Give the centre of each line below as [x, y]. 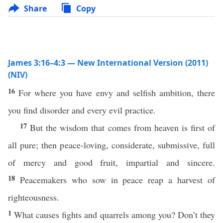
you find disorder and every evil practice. [82, 110]
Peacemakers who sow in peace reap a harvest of [117, 180]
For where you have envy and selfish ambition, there [117, 93]
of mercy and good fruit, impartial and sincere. [111, 162]
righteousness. [34, 197]
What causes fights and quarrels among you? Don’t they [115, 215]
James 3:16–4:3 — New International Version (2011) [108, 63]
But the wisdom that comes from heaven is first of [123, 127]
